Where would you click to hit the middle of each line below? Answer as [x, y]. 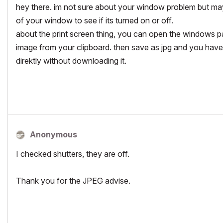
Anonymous [54, 134]
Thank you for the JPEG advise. [73, 180]
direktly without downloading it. [71, 60]
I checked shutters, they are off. [73, 154]
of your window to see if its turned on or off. [95, 20]
